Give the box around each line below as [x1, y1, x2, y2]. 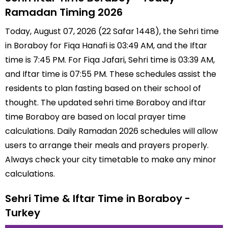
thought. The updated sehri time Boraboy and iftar [5, 97, 206, 108]
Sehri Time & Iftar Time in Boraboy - [5, 191, 190, 206]
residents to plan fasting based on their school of [5, 82, 201, 94]
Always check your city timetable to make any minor [5, 154, 216, 165]
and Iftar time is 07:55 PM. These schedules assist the [5, 68, 216, 80]
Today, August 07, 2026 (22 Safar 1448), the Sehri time [5, 25, 219, 37]
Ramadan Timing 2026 [5, 5, 123, 19]
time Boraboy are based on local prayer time [5, 111, 186, 123]
